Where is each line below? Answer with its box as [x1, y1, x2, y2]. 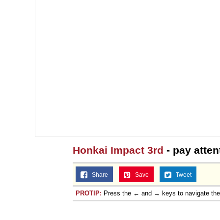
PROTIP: [76, 189, 102, 197]
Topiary [132, 8, 161, 18]
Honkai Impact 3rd [73, 144, 164, 156]
